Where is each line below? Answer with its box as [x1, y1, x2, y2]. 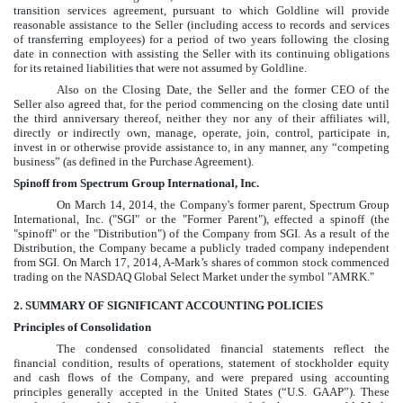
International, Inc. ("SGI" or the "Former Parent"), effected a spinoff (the [13, 212, 390, 227]
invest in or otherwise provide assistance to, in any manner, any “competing [13, 140, 390, 155]
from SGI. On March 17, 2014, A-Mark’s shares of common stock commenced [13, 255, 390, 270]
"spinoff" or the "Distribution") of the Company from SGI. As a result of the [13, 227, 390, 241]
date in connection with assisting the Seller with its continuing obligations [13, 47, 390, 61]
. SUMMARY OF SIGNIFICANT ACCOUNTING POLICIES [20, 299, 323, 313]
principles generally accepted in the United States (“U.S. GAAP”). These [13, 385, 390, 399]
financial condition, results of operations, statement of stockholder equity [13, 356, 390, 371]
